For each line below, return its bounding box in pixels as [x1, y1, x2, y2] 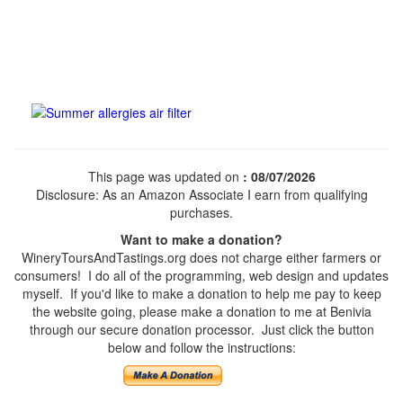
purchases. [170, 202, 233, 221]
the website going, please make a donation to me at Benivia [31, 301, 372, 320]
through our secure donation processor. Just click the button [29, 319, 374, 338]
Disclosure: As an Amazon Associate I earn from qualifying [35, 184, 368, 203]
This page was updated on [87, 166, 243, 185]
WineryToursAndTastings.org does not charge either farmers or [22, 247, 381, 266]
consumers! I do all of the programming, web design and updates [14, 265, 389, 284]
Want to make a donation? [121, 229, 282, 248]
